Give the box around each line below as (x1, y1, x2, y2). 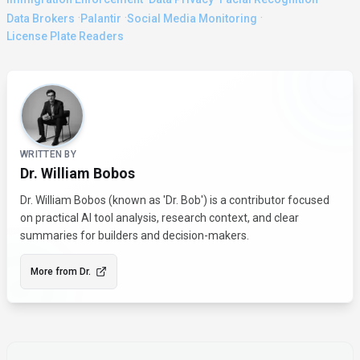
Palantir (80, 12, 121, 26)
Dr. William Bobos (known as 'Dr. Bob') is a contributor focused (20, 194, 329, 207)
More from (31, 266, 80, 278)
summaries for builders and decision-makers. (20, 229, 249, 243)
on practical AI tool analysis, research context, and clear (20, 211, 299, 225)
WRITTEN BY (20, 149, 76, 161)
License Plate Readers (6, 30, 124, 43)
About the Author (19, 84, 112, 100)
